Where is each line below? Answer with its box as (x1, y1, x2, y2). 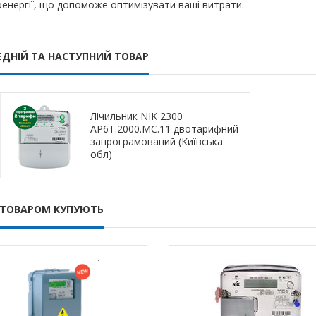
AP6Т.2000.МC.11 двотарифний (90, 122, 238, 135)
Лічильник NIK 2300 (90, 109, 183, 123)
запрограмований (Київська (90, 135, 223, 148)
